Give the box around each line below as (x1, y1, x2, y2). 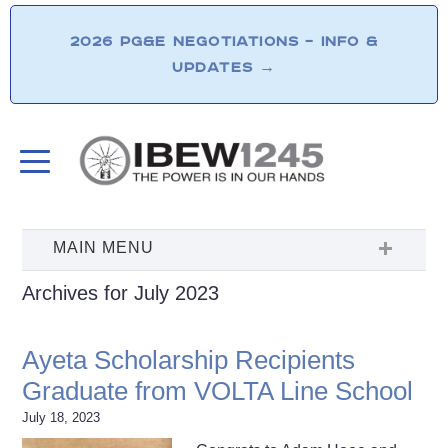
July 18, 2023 (22, 409, 101, 425)
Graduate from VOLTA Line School (22, 375, 414, 406)
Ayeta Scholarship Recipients (22, 344, 356, 375)
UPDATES (171, 58, 260, 77)
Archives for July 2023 (22, 281, 220, 304)
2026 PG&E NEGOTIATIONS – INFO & (69, 32, 379, 51)
